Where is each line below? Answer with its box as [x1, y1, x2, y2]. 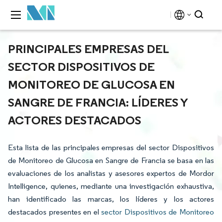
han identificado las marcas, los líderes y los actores [8, 194, 214, 204]
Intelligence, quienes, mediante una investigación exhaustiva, [8, 181, 214, 191]
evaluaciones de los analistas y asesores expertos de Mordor [8, 168, 214, 178]
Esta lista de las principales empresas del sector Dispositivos [8, 143, 214, 152]
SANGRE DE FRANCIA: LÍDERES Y [8, 95, 188, 110]
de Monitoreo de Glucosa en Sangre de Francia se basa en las [8, 156, 214, 165]
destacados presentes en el [8, 207, 102, 217]
